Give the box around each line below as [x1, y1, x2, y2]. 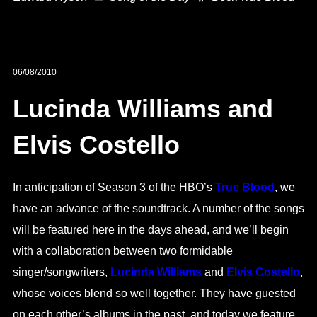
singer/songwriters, [12, 265, 110, 278]
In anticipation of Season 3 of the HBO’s [12, 180, 215, 193]
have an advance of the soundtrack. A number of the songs [12, 202, 304, 214]
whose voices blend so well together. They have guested [12, 287, 296, 299]
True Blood [214, 180, 275, 193]
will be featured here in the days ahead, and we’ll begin [12, 223, 289, 236]
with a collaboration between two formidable [12, 244, 233, 257]
